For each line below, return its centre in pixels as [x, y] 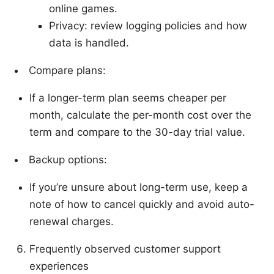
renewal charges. [72, 222]
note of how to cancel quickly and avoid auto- [142, 205]
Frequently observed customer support [125, 249]
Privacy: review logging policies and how [148, 26]
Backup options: [68, 160]
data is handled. [89, 43]
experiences [59, 266]
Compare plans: [67, 71]
